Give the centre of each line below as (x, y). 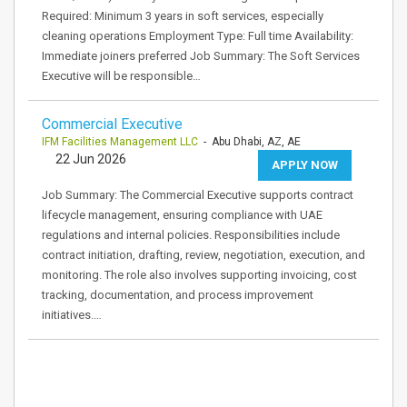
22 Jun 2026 (91, 159)
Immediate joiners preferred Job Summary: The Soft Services (201, 56)
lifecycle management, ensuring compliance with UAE (182, 215)
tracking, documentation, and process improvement (178, 295)
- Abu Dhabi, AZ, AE (249, 142)
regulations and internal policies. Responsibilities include (191, 235)
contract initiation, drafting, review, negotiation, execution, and (203, 255)
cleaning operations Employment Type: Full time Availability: (198, 36)
